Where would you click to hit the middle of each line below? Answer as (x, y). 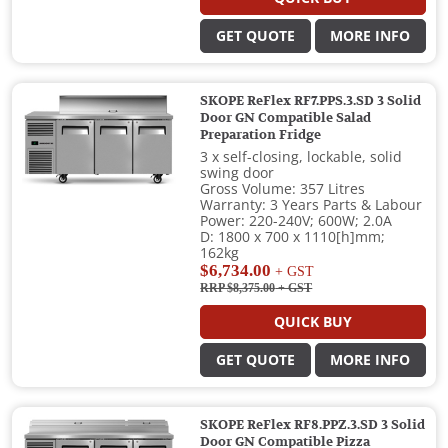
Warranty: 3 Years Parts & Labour (311, 205)
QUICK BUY (313, 322)
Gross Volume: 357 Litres (283, 189)
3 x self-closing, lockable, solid (301, 157)
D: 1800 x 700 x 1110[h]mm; (293, 237)
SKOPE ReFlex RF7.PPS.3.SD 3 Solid (311, 101)
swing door (237, 173)
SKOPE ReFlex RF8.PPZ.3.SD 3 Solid (313, 425)
